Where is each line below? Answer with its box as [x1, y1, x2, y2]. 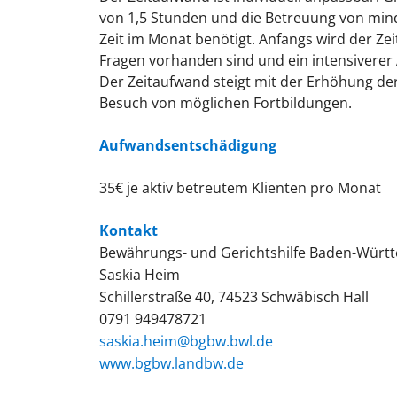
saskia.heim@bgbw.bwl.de [99, 331, 273, 352]
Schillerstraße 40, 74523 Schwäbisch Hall [99, 287, 369, 307]
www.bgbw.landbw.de [99, 354, 244, 374]
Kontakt [99, 221, 158, 241]
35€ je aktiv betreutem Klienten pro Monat [99, 178, 381, 198]
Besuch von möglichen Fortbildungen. [99, 93, 352, 113]
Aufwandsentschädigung [99, 136, 276, 156]
